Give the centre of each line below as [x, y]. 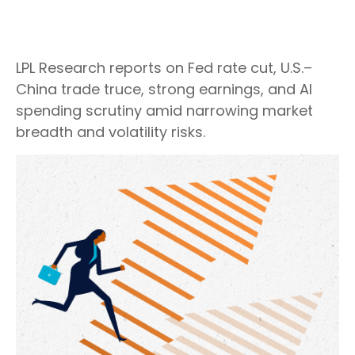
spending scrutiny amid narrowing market [164, 111]
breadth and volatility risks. [111, 132]
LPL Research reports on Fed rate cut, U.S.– [164, 68]
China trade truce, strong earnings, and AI [164, 89]
